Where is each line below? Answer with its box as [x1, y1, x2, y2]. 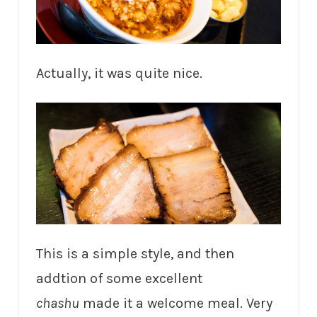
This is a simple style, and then [36, 245, 234, 262]
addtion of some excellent [36, 270, 202, 287]
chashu [36, 294, 79, 311]
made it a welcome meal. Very [79, 294, 272, 311]
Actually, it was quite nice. [36, 64, 202, 81]
